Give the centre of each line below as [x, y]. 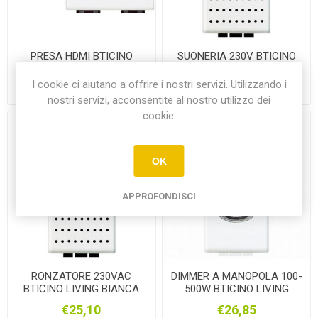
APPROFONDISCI [159, 196]
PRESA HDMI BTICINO [81, 56]
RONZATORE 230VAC [82, 276]
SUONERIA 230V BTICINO [236, 56]
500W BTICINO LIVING [236, 289]
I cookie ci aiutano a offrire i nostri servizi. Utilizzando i [159, 84]
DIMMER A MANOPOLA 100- [236, 276]
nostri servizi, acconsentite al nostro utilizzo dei [159, 100]
